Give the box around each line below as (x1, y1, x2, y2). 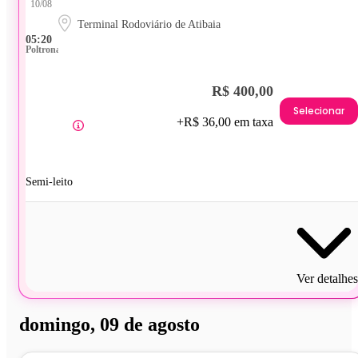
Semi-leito (26, 175, 73, 188)
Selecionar (293, 104, 344, 118)
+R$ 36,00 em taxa (177, 114, 273, 129)
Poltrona (26, 43, 61, 55)
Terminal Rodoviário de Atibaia (78, 18, 221, 30)
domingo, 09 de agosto (19, 313, 200, 335)
